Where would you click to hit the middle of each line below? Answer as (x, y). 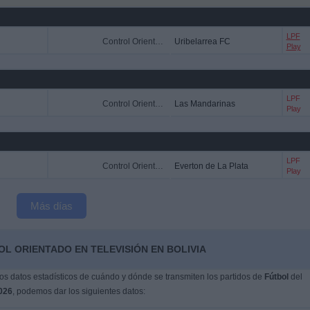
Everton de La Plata (211, 166)
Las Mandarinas (204, 104)
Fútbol (276, 277)
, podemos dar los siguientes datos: (79, 291)
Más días (51, 206)
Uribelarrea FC (202, 42)
